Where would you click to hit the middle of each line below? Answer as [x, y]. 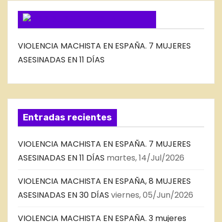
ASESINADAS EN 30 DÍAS [63, 195]
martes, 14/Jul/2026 [145, 158]
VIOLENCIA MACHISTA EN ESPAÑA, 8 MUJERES [104, 181]
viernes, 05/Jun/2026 [152, 195]
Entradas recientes [67, 118]
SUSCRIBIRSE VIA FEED [101, 19]
